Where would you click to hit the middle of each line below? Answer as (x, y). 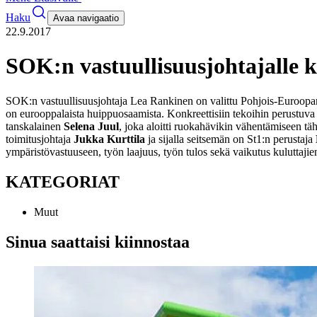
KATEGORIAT (63, 181)
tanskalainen (35, 126)
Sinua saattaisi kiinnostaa (98, 242)
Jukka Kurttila (109, 139)
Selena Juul (91, 126)
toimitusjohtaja (40, 139)
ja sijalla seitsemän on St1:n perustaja (230, 139)
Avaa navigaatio (86, 18)
